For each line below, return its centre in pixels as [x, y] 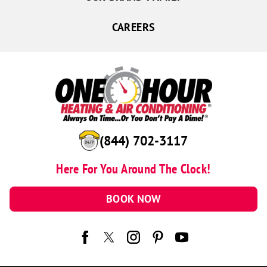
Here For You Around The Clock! [133, 169]
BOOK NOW [133, 198]
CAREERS [133, 27]
